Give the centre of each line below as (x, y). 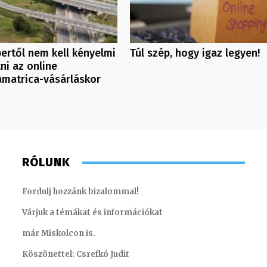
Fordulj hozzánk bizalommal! (81, 192)
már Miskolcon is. (59, 234)
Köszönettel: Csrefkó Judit (76, 254)
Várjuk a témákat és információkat (93, 213)
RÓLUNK (46, 162)
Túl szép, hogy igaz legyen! (195, 53)
